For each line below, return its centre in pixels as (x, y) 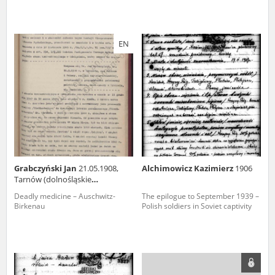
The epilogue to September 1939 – (200, 196)
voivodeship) (38, 190)
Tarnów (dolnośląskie (53, 179)
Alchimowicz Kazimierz (188, 168)
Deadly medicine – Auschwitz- (65, 196)
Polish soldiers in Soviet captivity (197, 206)
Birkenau (29, 206)
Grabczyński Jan (46, 168)
